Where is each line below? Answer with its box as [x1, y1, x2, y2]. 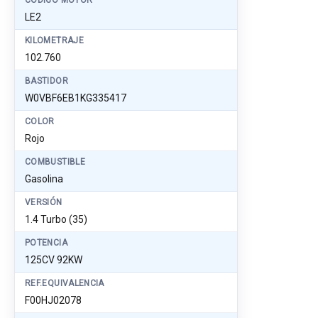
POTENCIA [25, 238, 67, 248]
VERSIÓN [25, 197, 62, 207]
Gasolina [25, 173, 63, 185]
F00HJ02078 [25, 295, 82, 306]
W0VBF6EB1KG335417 [25, 92, 126, 104]
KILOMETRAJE [25, 35, 84, 45]
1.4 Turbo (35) [25, 214, 87, 225]
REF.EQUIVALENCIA [25, 278, 104, 288]
